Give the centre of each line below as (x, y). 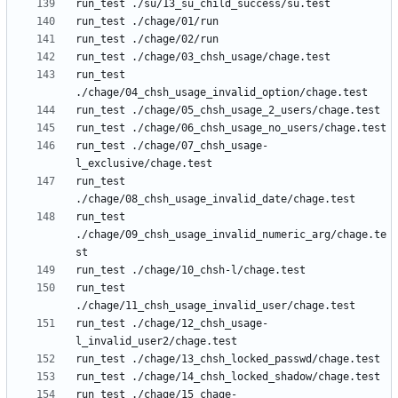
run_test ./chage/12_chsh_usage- (172, 324)
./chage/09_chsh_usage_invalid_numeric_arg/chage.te (231, 235)
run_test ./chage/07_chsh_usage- (172, 146)
